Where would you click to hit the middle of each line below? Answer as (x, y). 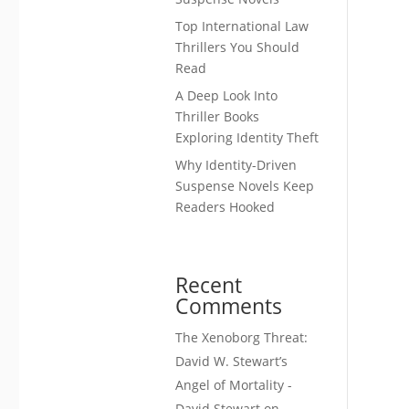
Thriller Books (218, 117)
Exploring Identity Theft (247, 138)
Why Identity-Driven (236, 165)
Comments (229, 306)
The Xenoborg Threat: (242, 338)
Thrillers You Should (238, 47)
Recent (209, 285)
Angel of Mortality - (234, 385)
